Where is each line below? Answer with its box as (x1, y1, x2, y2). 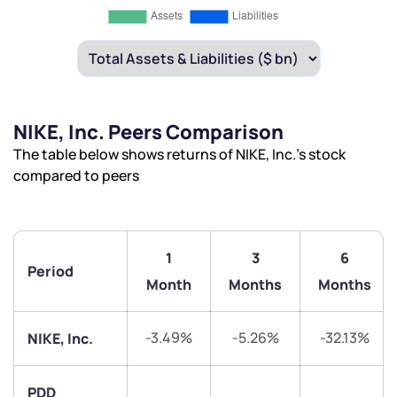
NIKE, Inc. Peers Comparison (13, 119, 284, 146)
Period (27, 261, 74, 282)
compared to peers (13, 166, 139, 186)
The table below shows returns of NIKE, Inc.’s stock (13, 144, 346, 165)
